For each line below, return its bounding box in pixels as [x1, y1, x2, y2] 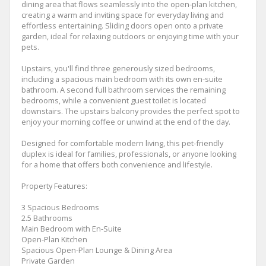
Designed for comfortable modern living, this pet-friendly [21, 138, 223, 148]
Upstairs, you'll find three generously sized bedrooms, [21, 63, 215, 74]
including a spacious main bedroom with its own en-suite [21, 74, 223, 84]
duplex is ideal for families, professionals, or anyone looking [21, 148, 236, 159]
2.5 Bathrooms [21, 213, 72, 223]
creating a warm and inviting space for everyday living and [21, 9, 224, 20]
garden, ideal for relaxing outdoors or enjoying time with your [21, 31, 239, 42]
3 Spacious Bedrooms [21, 202, 99, 213]
